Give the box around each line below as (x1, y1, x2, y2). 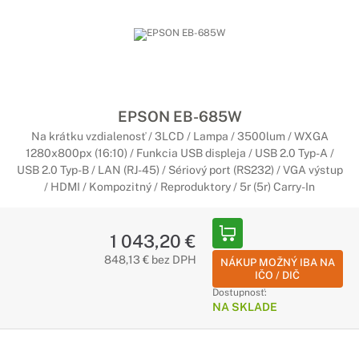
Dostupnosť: (212, 287, 267, 298)
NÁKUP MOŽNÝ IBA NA (220, 256, 335, 268)
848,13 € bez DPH (103, 253, 196, 266)
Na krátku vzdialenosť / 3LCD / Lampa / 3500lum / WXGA (30, 130, 329, 143)
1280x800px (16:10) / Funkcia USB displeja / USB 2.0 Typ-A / (25, 147, 334, 159)
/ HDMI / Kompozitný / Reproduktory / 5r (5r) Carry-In (44, 180, 315, 193)
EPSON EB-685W (117, 107, 242, 125)
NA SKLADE (212, 301, 277, 313)
